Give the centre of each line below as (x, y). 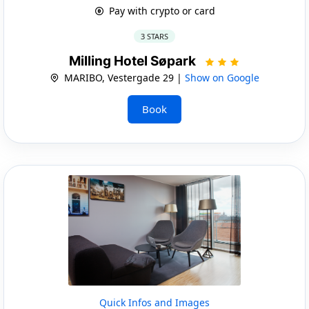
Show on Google (222, 77)
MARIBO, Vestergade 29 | (123, 77)
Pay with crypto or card (160, 10)
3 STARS (154, 36)
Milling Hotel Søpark (134, 61)
